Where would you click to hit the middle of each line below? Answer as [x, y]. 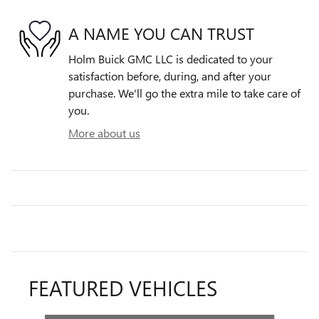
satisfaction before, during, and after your [170, 76]
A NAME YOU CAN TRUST [161, 33]
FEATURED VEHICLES [123, 288]
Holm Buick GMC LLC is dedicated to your [171, 59]
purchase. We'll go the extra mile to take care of [184, 93]
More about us [104, 133]
